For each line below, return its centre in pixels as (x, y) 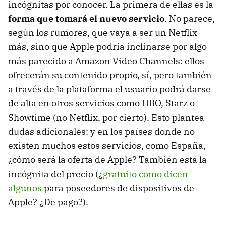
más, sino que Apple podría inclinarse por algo (107, 46)
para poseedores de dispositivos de (118, 188)
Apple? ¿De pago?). (48, 202)
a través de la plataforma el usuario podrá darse (109, 89)
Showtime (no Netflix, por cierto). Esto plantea (106, 117)
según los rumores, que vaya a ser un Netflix (103, 32)
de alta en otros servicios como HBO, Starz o (101, 103)
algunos (25, 188)
